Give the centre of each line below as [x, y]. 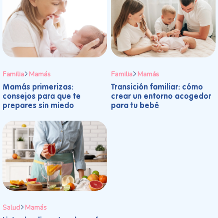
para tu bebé [135, 106]
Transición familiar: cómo [157, 88]
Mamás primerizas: [38, 88]
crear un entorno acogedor [161, 97]
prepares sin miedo [38, 106]
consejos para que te [42, 97]
